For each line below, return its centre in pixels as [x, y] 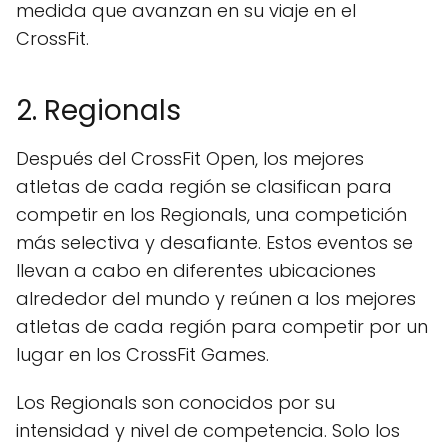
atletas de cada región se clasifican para [204, 186]
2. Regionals [98, 110]
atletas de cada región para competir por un [222, 326]
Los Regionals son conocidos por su [175, 402]
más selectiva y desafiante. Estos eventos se [214, 242]
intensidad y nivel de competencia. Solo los [208, 430]
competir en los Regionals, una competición [211, 214]
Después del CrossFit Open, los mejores [190, 158]
